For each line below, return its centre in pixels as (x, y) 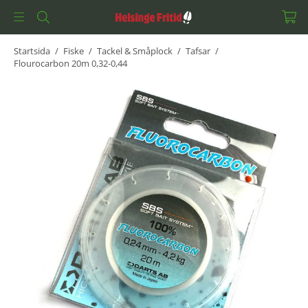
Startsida (32, 51)
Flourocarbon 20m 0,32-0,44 (70, 63)
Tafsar (198, 51)
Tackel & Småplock (135, 51)
